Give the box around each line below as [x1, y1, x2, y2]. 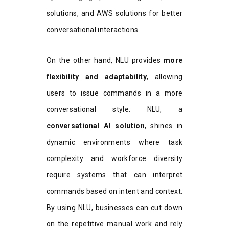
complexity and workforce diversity [46, 154, 183, 163]
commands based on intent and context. [46, 187, 183, 196]
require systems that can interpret [46, 171, 183, 179]
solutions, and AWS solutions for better [46, 9, 183, 18]
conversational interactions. [46, 26, 140, 34]
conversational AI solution [46, 122, 145, 130]
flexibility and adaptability [46, 73, 147, 81]
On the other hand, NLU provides [46, 56, 164, 65]
